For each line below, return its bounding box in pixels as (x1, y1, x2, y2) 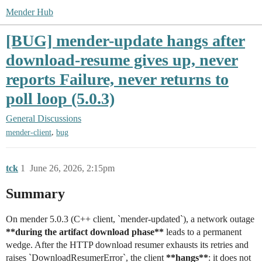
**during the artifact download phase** (6, 227, 164, 237)
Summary (6, 186, 65, 202)
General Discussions (6, 113, 81, 123)
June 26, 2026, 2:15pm (30, 163, 115, 174)
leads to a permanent (164, 227, 242, 237)
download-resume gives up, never (6, 51, 238, 69)
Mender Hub (6, 7, 53, 17)
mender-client (6, 128, 51, 137)
